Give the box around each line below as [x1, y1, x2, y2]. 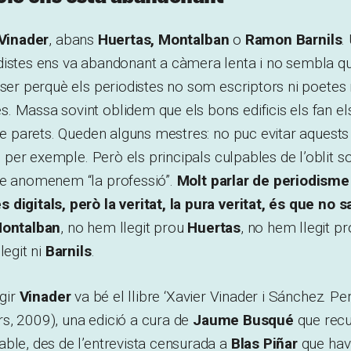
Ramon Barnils [244, 30, 342, 49]
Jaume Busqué [193, 310, 294, 329]
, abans [49, 30, 98, 49]
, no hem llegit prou [60, 218, 188, 237]
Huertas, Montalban [97, 30, 230, 49]
